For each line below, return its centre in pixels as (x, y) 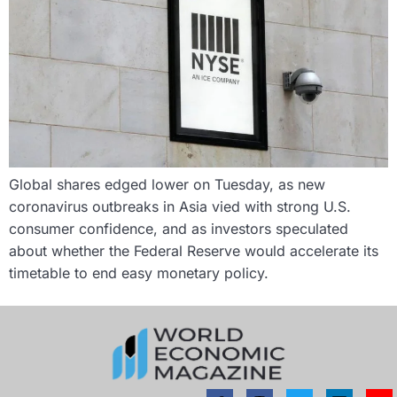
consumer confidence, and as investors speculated (179, 229)
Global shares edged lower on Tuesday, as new (167, 185)
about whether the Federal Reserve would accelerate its (194, 251)
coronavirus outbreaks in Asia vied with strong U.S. (180, 207)
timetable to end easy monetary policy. (139, 273)
